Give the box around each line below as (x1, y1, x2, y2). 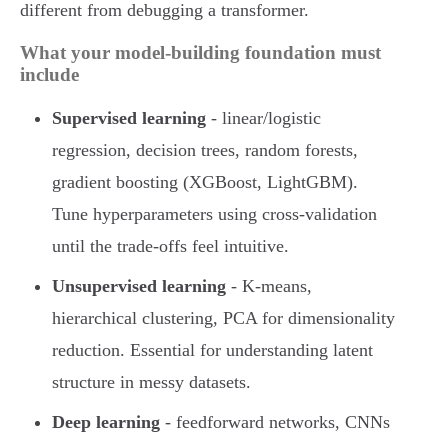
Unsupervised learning (52, 276, 226, 297)
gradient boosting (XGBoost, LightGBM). (52, 172, 358, 193)
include (20, 64, 79, 86)
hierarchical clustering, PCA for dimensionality (52, 308, 395, 329)
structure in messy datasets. (52, 372, 251, 393)
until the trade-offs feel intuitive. (52, 236, 289, 257)
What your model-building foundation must (20, 42, 381, 64)
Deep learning (52, 412, 160, 433)
